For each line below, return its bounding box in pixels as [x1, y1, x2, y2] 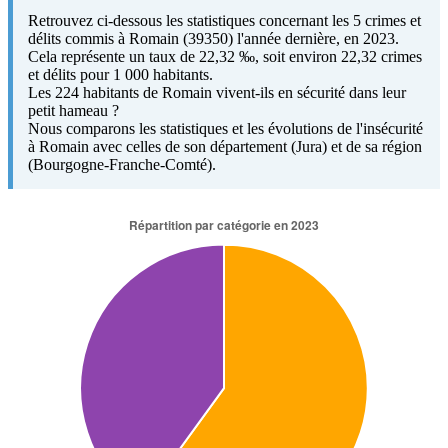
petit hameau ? [28, 101, 119, 119]
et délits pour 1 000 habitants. [28, 65, 213, 83]
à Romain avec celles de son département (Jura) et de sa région [28, 137, 422, 155]
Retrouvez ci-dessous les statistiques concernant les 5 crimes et [28, 11, 421, 29]
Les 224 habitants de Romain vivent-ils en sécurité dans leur [28, 83, 406, 101]
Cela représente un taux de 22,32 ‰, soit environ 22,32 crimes [28, 47, 422, 65]
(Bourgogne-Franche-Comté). [28, 155, 216, 173]
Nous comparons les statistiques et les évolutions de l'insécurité [28, 119, 423, 137]
